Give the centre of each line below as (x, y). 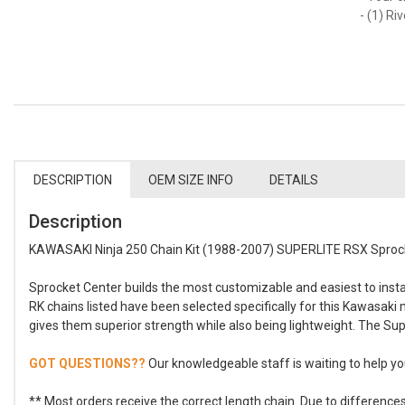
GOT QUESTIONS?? (87, 363)
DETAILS (294, 180)
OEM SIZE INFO (191, 180)
